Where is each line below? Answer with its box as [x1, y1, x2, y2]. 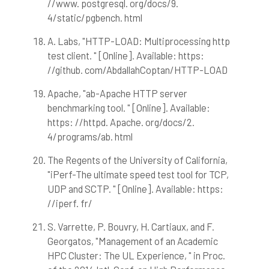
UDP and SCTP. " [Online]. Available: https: [47, 183, 223, 195]
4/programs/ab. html [47, 130, 133, 143]
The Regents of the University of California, [47, 154, 228, 166]
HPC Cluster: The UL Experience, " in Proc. [47, 249, 225, 262]
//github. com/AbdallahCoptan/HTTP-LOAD [47, 64, 228, 76]
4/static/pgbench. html [47, 11, 142, 24]
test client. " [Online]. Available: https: [47, 49, 204, 62]
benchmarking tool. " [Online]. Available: [47, 101, 210, 114]
